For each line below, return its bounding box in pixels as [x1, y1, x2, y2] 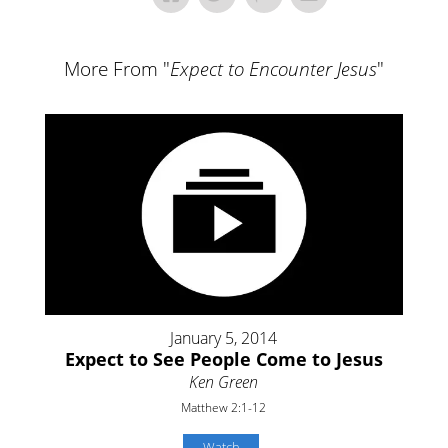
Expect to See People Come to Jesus [64, 347, 383, 372]
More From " [63, 55, 170, 82]
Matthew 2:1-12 [181, 399, 267, 417]
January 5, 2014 [170, 327, 278, 350]
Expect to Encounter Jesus [169, 55, 377, 82]
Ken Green [189, 371, 259, 394]
